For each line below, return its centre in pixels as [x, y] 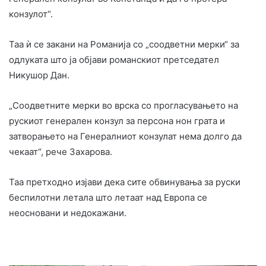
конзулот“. [31, 14]
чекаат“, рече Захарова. [61, 151]
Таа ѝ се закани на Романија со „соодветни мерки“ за [124, 44]
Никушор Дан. [39, 75]
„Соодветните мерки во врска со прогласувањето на [123, 105]
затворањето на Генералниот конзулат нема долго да [125, 136]
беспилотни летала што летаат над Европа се [108, 197]
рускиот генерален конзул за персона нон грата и [117, 121]
